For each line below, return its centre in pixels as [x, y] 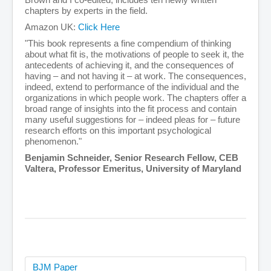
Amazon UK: [51, 27]
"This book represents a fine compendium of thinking [128, 44]
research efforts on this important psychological [118, 131]
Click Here [99, 27]
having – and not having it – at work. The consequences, [135, 76]
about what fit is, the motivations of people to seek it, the [134, 54]
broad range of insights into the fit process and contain [131, 109]
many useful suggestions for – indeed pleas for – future [132, 120]
